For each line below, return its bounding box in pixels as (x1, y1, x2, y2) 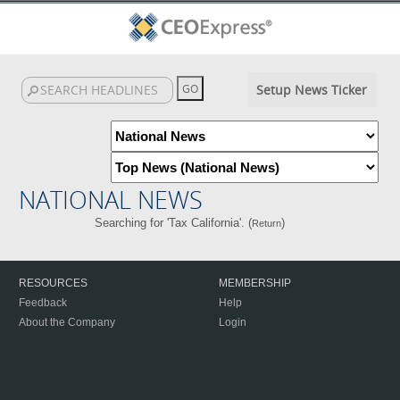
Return (252, 218, 282, 229)
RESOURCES (19, 277, 87, 289)
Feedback (19, 296, 67, 309)
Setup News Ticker (255, 81, 367, 98)
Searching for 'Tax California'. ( (95, 216, 253, 229)
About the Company (19, 316, 115, 329)
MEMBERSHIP (219, 277, 291, 289)
